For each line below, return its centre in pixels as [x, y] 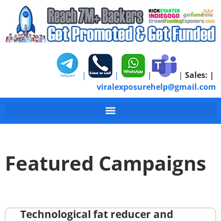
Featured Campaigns [106, 163]
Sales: [196, 75]
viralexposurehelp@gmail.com [156, 87]
